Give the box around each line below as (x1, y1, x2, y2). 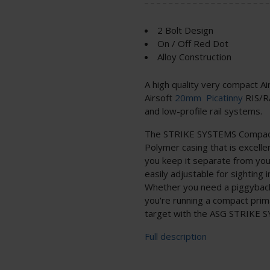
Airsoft (145, 91, 175, 104)
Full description (145, 230, 207, 242)
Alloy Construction (157, 50, 231, 63)
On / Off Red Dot (157, 37, 228, 49)
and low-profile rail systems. (145, 104, 262, 117)
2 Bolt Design (157, 24, 213, 36)
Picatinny (206, 91, 245, 104)
